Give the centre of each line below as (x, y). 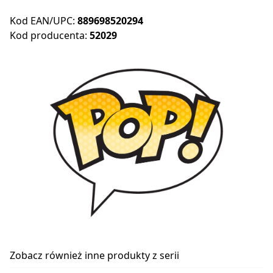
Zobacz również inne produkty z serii (94, 256)
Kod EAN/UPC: (44, 21)
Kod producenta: (50, 36)
